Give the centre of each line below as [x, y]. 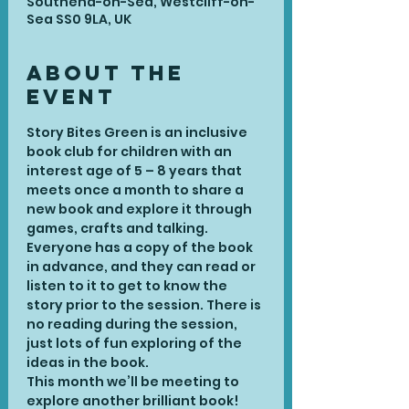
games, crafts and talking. [119, 228]
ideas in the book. [88, 362]
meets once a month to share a [136, 190]
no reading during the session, [133, 324]
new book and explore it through [141, 209]
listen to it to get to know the [128, 286]
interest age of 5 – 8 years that [136, 171]
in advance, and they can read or [142, 267]
